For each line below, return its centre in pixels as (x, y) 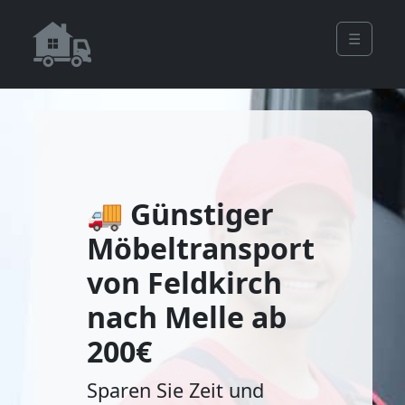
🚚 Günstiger (180, 214)
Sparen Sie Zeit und (175, 390)
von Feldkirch (184, 283)
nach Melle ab (187, 317)
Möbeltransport (201, 248)
